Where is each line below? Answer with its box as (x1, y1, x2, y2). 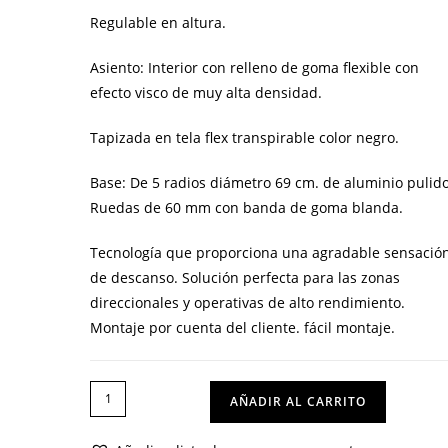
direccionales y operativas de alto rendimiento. (90, 292, 406, 312)
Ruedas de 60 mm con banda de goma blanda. (90, 197, 404, 217)
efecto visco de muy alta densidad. (90, 82, 323, 102)
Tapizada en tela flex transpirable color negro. (90, 127, 400, 147)
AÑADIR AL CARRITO (230, 392, 367, 410)
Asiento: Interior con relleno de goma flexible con (90, 57, 420, 77)
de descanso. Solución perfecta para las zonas (90, 267, 401, 287)
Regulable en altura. (90, 12, 227, 32)
